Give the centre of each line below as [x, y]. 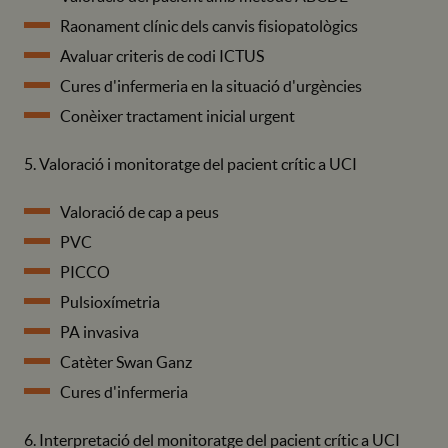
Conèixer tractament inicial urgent [177, 115]
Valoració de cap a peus [139, 211]
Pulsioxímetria [110, 301]
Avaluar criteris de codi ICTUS [162, 55]
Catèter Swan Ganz [126, 361]
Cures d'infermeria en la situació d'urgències [211, 85]
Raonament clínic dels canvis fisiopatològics [209, 25]
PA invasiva [99, 331]
